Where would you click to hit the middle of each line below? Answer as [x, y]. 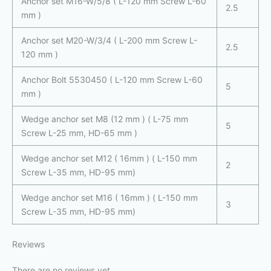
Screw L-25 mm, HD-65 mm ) [79, 133]
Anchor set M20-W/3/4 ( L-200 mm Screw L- [109, 41]
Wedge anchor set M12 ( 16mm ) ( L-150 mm [109, 158]
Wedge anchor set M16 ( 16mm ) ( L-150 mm [109, 198]
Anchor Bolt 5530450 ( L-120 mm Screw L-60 [112, 80]
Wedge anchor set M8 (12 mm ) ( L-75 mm [105, 119]
